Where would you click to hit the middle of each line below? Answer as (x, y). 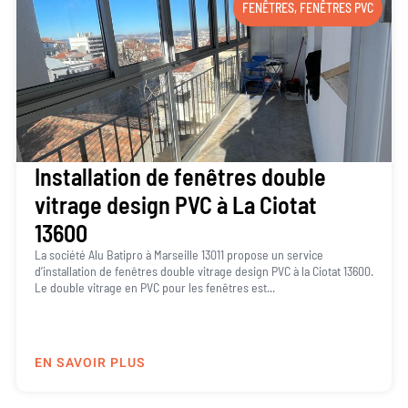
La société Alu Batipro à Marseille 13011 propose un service (178, 254)
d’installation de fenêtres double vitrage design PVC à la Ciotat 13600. (204, 270)
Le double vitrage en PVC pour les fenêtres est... (154, 287)
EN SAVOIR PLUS (90, 363)
